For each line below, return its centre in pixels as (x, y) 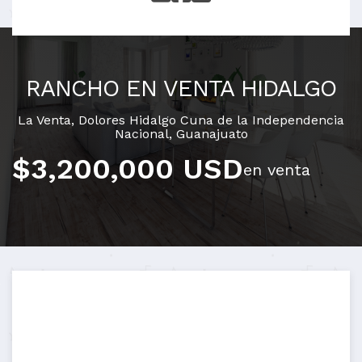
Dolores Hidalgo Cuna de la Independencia (211, 120)
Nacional (141, 134)
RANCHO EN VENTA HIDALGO (181, 88)
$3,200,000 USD (128, 169)
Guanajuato (212, 134)
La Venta (44, 120)
